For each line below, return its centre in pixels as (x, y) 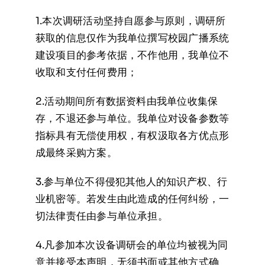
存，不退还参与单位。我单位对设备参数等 (132, 119)
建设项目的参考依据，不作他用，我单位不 (132, 55)
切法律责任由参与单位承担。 (101, 216)
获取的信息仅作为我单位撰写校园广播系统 (132, 38)
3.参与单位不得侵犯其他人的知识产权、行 (131, 182)
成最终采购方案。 (76, 153)
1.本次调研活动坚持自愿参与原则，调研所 (130, 21)
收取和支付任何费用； (86, 72)
